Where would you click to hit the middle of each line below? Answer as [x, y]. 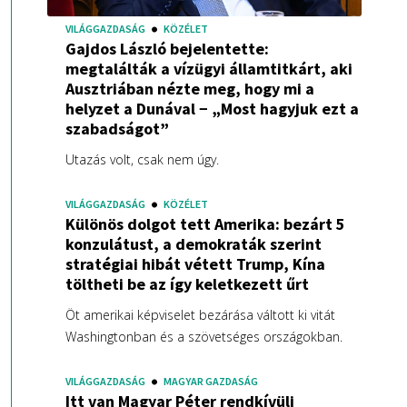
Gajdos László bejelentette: [167, 49]
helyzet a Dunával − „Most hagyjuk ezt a [212, 109]
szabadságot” [117, 129]
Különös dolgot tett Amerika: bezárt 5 [205, 224]
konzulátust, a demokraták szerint [193, 244]
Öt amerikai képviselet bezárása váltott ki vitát [200, 315]
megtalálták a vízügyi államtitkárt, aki [208, 69]
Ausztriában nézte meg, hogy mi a [189, 89]
